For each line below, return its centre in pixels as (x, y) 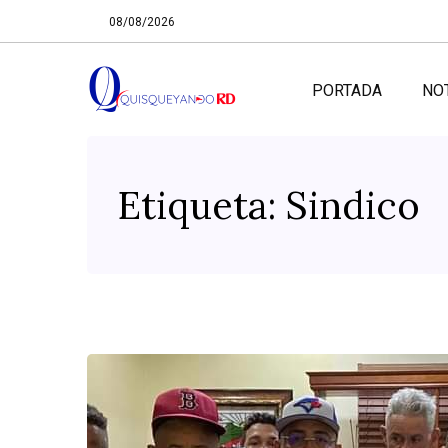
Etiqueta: (201, 205)
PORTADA (347, 90)
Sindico (353, 205)
